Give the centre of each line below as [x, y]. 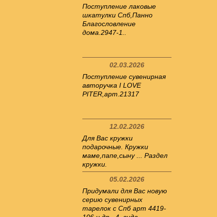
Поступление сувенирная [124, 77]
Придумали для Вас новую [125, 191]
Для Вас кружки [108, 138]
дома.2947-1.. [104, 32]
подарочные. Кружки [115, 147]
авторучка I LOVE [112, 85]
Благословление [109, 24]
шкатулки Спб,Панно [117, 15]
